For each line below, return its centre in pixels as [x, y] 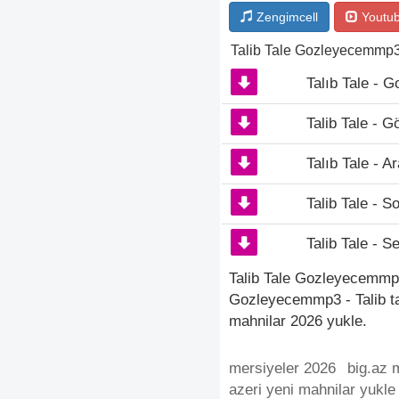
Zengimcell [285, 17]
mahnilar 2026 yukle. [298, 321]
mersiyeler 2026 [282, 368]
